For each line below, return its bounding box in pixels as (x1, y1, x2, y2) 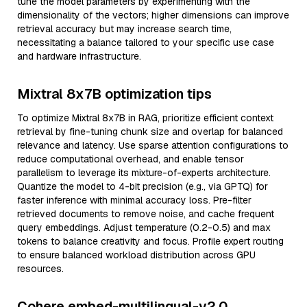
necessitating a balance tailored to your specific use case (17, 36, 274, 49)
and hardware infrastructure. (17, 50, 141, 62)
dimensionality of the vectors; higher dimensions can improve (17, 9, 289, 21)
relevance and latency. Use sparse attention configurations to (17, 139, 288, 151)
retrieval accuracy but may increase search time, (17, 23, 232, 35)
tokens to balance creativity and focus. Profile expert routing (17, 235, 284, 247)
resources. (17, 262, 64, 275)
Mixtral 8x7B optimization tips (17, 85, 212, 103)
